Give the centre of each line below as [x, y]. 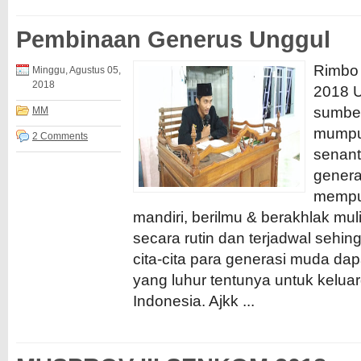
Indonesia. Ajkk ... [194, 301]
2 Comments [60, 136]
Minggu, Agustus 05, [77, 70]
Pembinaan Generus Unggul [173, 39]
